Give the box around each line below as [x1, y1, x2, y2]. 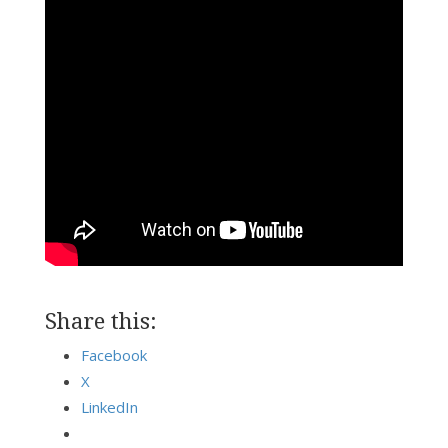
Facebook [80, 345, 147, 366]
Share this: [44, 305, 157, 336]
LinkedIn [80, 397, 138, 418]
